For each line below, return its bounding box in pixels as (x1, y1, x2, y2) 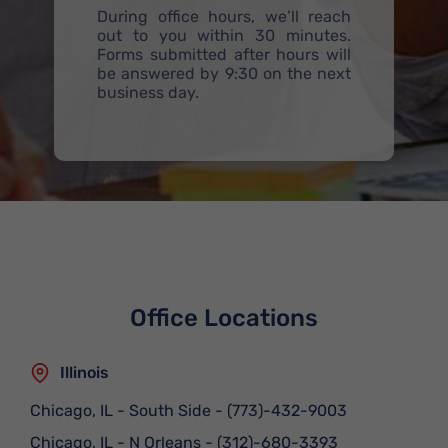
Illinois (60, 363, 109, 382)
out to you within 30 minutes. (97, 26, 351, 45)
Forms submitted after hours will (97, 45, 351, 64)
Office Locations (130, 304, 318, 332)
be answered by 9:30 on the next (97, 64, 351, 83)
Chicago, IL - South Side (30, 401, 211, 420)
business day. (97, 83, 199, 102)
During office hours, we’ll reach (97, 7, 351, 26)
